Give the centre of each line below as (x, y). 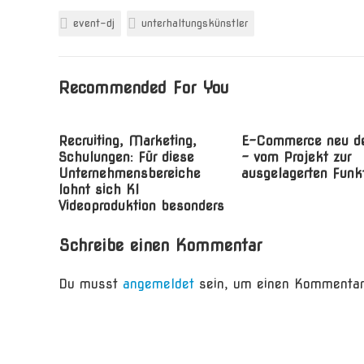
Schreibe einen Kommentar (160, 245)
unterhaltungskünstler (195, 23)
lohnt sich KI (99, 190)
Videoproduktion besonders (141, 206)
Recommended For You (144, 88)
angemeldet (158, 284)
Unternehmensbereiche (130, 173)
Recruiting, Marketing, (128, 141)
